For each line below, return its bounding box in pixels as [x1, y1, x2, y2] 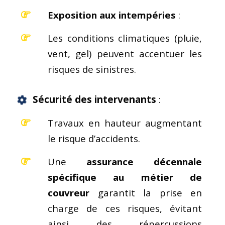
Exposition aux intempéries [48, 8, 176, 21]
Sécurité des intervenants [33, 92, 156, 106]
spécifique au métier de [48, 170, 202, 183]
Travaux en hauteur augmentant [48, 116, 202, 129]
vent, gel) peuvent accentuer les [48, 47, 202, 60]
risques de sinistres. [48, 62, 136, 75]
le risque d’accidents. [48, 132, 140, 145]
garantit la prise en [89, 186, 202, 199]
